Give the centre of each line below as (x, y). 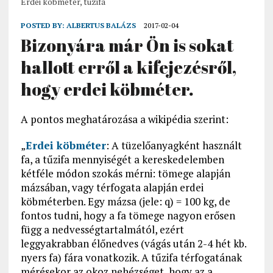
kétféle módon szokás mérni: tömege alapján (125, 174)
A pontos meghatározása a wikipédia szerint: (124, 119)
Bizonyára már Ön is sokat (127, 45)
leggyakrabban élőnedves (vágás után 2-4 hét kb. (133, 244)
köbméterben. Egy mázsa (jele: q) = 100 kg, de (125, 202)
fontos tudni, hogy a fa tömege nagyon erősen (128, 216)
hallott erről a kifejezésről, (128, 67)
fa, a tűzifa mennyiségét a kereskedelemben (122, 160)
